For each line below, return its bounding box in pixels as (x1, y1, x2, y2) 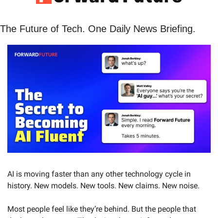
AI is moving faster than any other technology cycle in (7, 169, 191, 179)
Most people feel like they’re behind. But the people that (7, 204, 196, 214)
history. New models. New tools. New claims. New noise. (7, 181, 200, 190)
